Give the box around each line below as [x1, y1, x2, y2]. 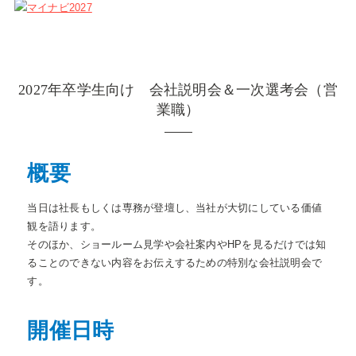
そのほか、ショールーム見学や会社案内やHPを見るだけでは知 [27, 238, 327, 250]
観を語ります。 [27, 220, 102, 232]
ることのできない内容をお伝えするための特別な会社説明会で [27, 257, 323, 269]
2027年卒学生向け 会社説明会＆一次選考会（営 [18, 82, 338, 98]
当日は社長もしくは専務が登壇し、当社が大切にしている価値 [27, 202, 323, 214]
